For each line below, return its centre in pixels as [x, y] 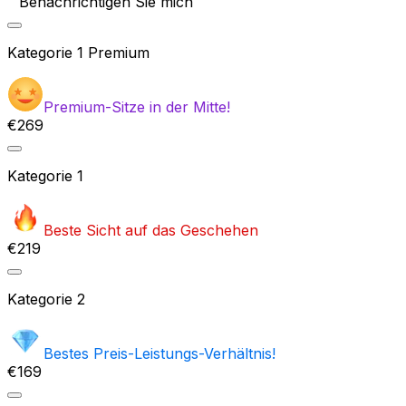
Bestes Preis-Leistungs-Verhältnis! [159, 354]
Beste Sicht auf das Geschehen [151, 231]
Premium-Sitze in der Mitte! [137, 107]
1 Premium [113, 53]
